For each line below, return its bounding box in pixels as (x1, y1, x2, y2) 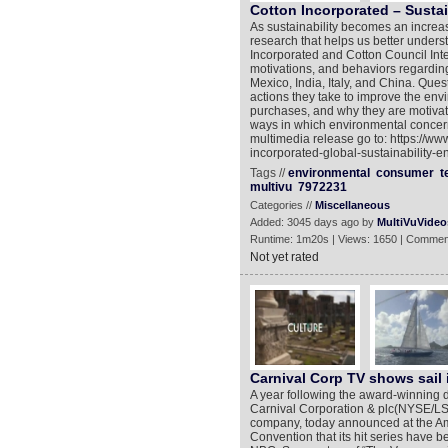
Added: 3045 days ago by (249, 216, 377, 228)
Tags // (249, 166, 288, 180)
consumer (375, 166, 434, 180)
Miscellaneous (314, 199, 390, 211)
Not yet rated (249, 250, 319, 264)
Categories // (249, 199, 315, 211)
